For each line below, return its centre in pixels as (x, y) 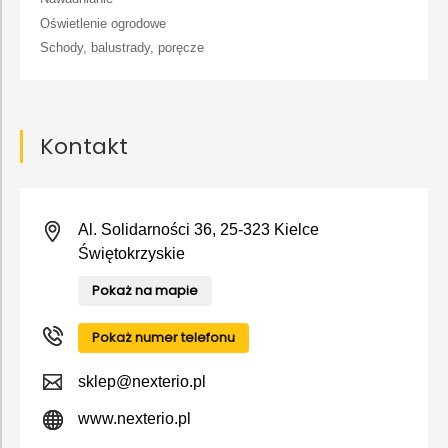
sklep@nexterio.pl (142, 381)
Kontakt (84, 146)
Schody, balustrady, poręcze (122, 47)
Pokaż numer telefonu (163, 337)
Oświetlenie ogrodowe (103, 23)
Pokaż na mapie (145, 290)
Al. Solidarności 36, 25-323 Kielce (198, 229)
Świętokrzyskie (131, 253)
